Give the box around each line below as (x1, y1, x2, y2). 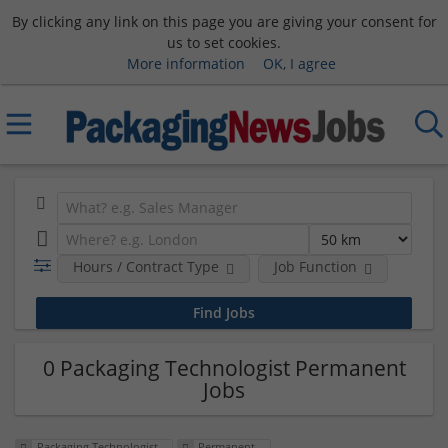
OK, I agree (262, 53, 336, 73)
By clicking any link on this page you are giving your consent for (11, 11, 437, 31)
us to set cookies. (167, 32, 281, 52)
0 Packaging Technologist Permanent (42, 353, 406, 382)
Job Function (273, 257, 357, 276)
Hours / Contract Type (72, 257, 219, 276)
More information (126, 53, 245, 73)
